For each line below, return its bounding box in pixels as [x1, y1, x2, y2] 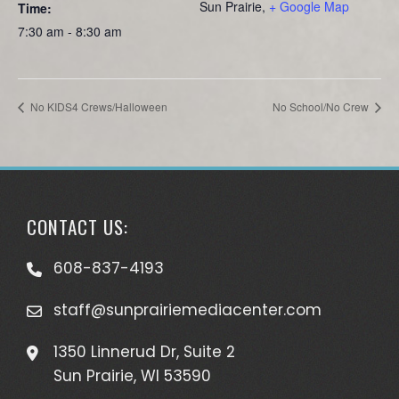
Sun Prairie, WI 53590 [53, 364, 211, 387]
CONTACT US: [27, 212, 128, 240]
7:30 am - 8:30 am [18, 22, 122, 40]
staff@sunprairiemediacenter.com [53, 298, 322, 321]
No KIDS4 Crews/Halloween [28, 98, 167, 114]
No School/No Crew [273, 98, 371, 114]
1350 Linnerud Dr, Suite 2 [53, 340, 235, 362]
